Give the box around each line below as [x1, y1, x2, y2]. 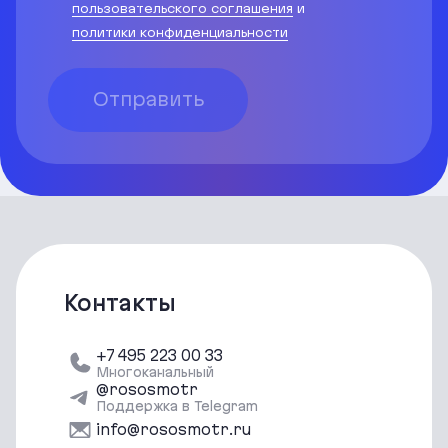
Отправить [92, 88, 204, 111]
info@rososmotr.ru [96, 421, 251, 439]
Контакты [64, 290, 176, 315]
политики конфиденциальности [72, 24, 288, 39]
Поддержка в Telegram [96, 398, 258, 413]
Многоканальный [96, 364, 214, 379]
